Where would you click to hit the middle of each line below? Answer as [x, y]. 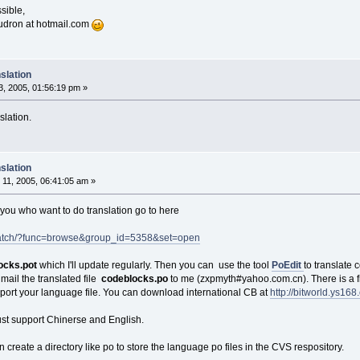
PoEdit [286, 265]
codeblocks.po [134, 279]
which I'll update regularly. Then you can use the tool [154, 265]
